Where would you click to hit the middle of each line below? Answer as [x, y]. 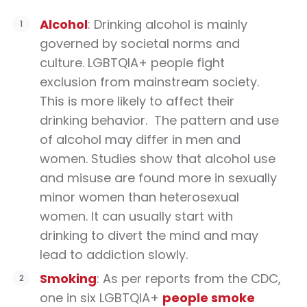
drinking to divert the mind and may [149, 235]
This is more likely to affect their [137, 101]
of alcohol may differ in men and [140, 139]
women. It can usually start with [136, 216]
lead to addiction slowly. [114, 254]
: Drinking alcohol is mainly [168, 24]
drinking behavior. [94, 120]
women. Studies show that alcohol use [158, 158]
